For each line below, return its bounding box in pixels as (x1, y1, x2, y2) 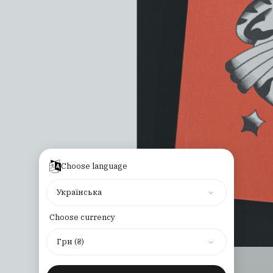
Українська (57, 187, 102, 197)
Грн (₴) (57, 236, 84, 247)
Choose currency (49, 211, 115, 222)
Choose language (61, 161, 127, 171)
